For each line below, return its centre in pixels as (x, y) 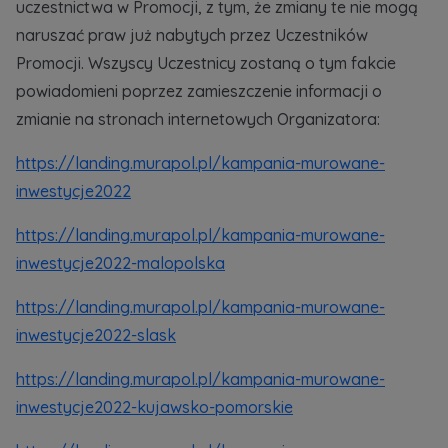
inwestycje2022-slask (96, 335)
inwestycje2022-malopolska (120, 263)
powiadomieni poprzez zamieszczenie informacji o (199, 91)
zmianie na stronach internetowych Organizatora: (198, 119)
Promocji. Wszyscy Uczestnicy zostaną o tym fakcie (206, 63)
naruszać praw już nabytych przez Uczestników (192, 35)
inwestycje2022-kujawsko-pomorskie (154, 407)
